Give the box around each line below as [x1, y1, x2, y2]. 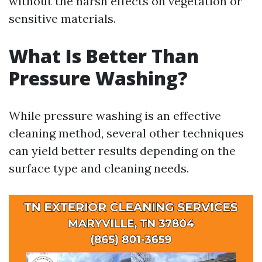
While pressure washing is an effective [9, 108, 221, 123]
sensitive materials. [9, 11, 116, 26]
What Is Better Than [9, 43, 199, 68]
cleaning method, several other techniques [9, 126, 244, 140]
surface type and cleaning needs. [9, 161, 189, 175]
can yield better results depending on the [9, 143, 236, 158]
